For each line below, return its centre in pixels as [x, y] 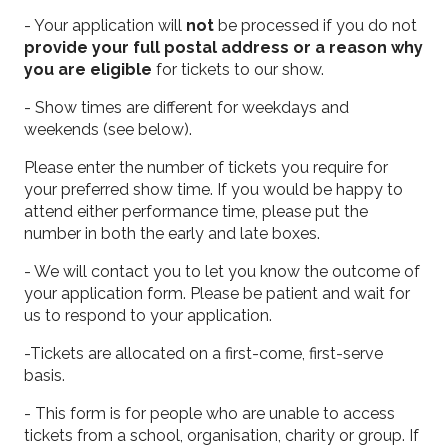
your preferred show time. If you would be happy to [214, 189]
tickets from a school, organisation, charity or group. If [222, 435]
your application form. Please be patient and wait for [217, 293]
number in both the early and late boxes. [172, 233]
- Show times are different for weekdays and [187, 107]
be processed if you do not [316, 25]
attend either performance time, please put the [196, 211]
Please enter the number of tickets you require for [206, 167]
